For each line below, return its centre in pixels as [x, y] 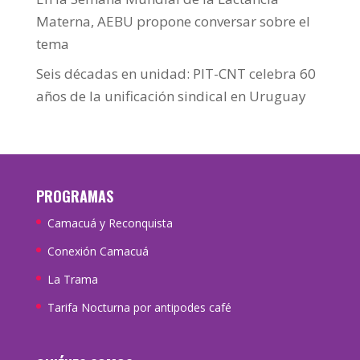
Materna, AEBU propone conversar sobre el [173, 22]
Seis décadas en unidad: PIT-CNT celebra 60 [176, 73]
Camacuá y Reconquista [110, 223]
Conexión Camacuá [98, 251]
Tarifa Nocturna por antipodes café [139, 307]
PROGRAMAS [74, 196]
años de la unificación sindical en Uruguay [171, 96]
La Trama [72, 279]
